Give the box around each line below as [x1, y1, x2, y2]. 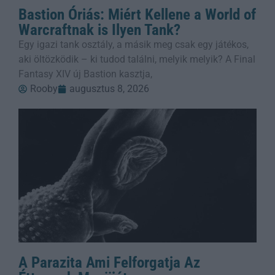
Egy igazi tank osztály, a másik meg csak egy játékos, [18, 39, 249, 51]
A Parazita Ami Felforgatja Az [18, 254, 200, 272]
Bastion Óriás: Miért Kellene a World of [18, 6, 256, 24]
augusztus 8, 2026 [69, 83, 149, 95]
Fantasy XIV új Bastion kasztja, [18, 68, 152, 80]
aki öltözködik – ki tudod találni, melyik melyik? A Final [18, 53, 255, 66]
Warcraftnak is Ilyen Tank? [18, 21, 180, 39]
